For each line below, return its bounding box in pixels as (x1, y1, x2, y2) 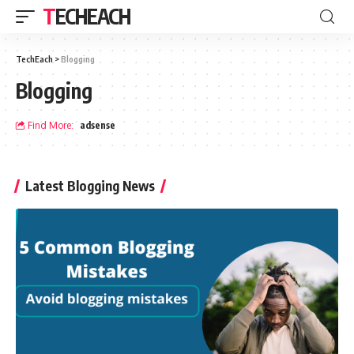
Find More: (28, 119, 73, 131)
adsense (80, 119, 115, 131)
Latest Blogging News (25, 177, 155, 194)
